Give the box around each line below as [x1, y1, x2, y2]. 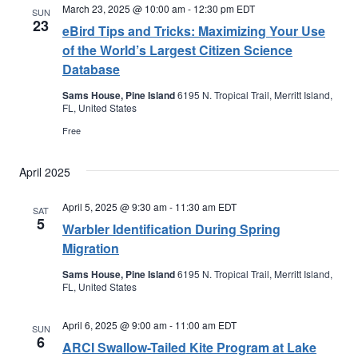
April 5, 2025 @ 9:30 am [62, 200, 167, 213]
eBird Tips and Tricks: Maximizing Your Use [62, 22, 325, 40]
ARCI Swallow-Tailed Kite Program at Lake [62, 338, 316, 356]
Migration [62, 239, 119, 257]
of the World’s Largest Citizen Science [62, 41, 292, 59]
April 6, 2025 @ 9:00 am [62, 318, 167, 332]
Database [62, 60, 120, 78]
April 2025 [19, 164, 70, 180]
